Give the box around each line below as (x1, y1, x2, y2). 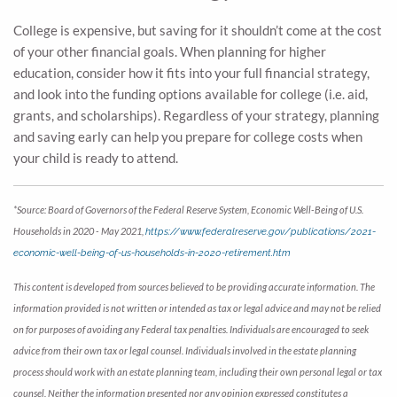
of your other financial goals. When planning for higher (13, 43, 326, 60)
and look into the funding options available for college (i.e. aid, (13, 86, 368, 103)
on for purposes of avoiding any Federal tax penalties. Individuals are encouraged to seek (13, 323, 369, 336)
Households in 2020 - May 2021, (13, 225, 145, 237)
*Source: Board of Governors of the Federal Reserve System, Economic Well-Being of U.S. (13, 204, 363, 216)
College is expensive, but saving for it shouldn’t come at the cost (13, 22, 382, 39)
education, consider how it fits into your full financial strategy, (13, 65, 370, 82)
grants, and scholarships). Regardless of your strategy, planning (13, 107, 379, 124)
